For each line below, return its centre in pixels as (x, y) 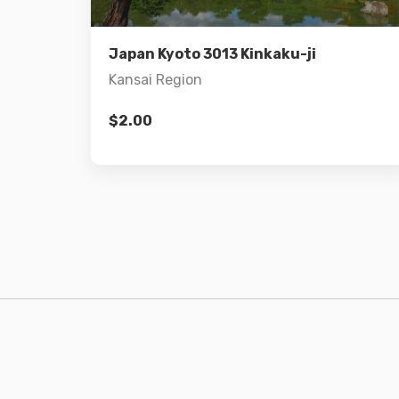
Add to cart (251, 34)
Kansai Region (155, 80)
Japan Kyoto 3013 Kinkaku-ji (212, 54)
